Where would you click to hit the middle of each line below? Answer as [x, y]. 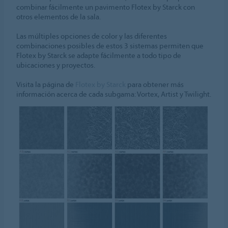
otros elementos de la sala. [59, 16]
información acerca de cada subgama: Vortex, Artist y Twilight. [114, 94]
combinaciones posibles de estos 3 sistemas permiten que [110, 45]
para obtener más [155, 84]
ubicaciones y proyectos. [56, 65]
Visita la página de [46, 84]
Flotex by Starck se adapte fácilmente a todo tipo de [99, 55]
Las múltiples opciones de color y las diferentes [92, 36]
